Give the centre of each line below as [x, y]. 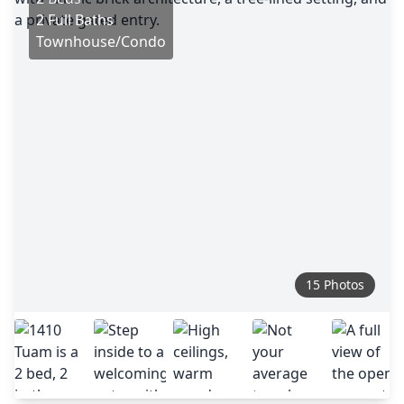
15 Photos [335, 285]
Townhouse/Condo [101, 41]
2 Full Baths [75, 20]
